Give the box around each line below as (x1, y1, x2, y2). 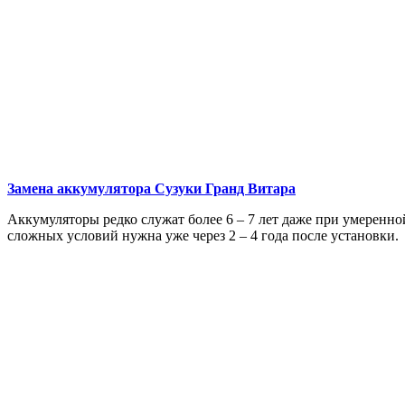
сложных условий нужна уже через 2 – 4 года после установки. (7, 228, 399, 244)
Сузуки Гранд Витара (155, 181, 296, 197)
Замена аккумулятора (7, 181, 155, 197)
